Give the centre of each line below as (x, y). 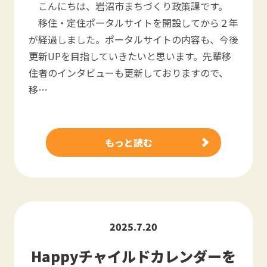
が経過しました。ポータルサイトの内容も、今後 (133, 39)
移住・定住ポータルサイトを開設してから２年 (133, 23)
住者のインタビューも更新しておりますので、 (128, 73)
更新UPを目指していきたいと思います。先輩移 (130, 56)
